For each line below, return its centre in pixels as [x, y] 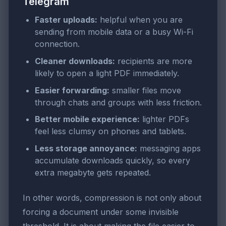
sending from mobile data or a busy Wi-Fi [114, 32]
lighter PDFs [164, 119]
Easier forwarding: [72, 90]
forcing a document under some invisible [101, 212]
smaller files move [145, 90]
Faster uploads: [66, 20]
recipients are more [154, 61]
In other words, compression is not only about [112, 197]
